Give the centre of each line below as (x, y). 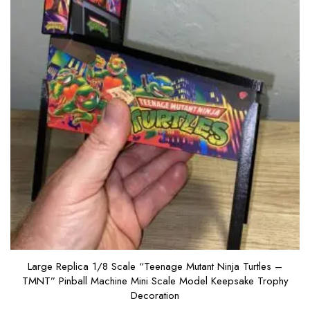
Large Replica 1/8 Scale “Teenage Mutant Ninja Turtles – (155, 267)
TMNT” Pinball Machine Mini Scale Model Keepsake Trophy (155, 281)
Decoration (155, 296)
